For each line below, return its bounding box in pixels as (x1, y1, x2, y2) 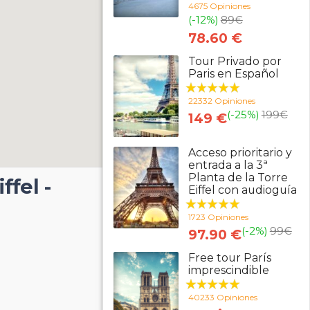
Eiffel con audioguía (188, 183, 297, 197)
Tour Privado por (188, 55, 282, 68)
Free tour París (188, 251, 271, 264)
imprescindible (188, 264, 269, 277)
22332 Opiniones (188, 95, 255, 106)
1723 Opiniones (188, 212, 248, 222)
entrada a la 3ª (188, 158, 268, 172)
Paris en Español (188, 67, 279, 80)
